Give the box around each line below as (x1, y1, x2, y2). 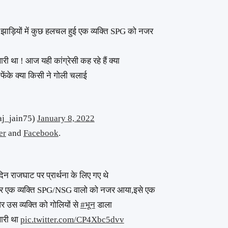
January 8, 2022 (37, 113, 95, 123)
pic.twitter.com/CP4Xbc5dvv (20, 215, 124, 225)
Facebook (23, 128, 59, 138)
